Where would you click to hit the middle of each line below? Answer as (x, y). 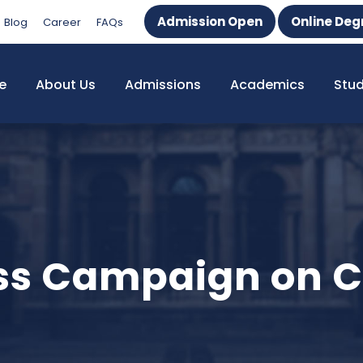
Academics (267, 85)
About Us (66, 85)
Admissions (163, 85)
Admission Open (210, 21)
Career (62, 22)
